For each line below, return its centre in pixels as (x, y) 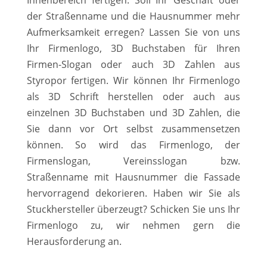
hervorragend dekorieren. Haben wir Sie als (133, 193)
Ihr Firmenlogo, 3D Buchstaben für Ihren (133, 48)
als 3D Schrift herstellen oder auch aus (133, 96)
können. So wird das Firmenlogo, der (133, 145)
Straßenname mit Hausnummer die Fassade (133, 177)
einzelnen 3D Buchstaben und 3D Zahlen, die (133, 112)
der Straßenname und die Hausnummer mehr (133, 16)
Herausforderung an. (74, 241)
